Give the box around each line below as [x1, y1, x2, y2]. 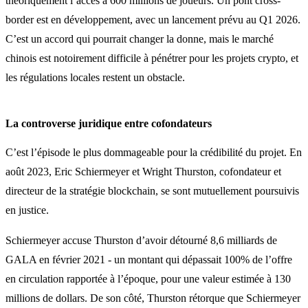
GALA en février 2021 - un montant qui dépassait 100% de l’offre [5, 253, 292, 265]
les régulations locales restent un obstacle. [5, 71, 185, 83]
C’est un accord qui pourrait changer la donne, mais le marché [5, 32, 274, 45]
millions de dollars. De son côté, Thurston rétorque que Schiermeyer [5, 291, 300, 304]
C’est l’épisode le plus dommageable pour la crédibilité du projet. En [5, 146, 302, 158]
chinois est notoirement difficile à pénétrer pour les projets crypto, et [5, 52, 298, 64]
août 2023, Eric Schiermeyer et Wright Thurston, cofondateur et [5, 165, 281, 177]
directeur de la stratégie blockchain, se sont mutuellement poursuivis [5, 184, 299, 197]
